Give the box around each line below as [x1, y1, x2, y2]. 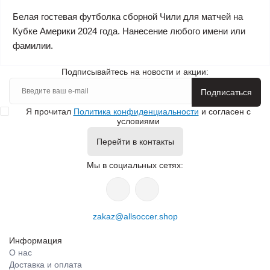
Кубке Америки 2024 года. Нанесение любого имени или [13, 26, 245, 37]
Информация [9, 236, 62, 246]
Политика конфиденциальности [73, 107, 199, 117]
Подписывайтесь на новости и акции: [61, 67, 209, 77]
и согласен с [198, 107, 251, 117]
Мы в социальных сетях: [87, 160, 183, 171]
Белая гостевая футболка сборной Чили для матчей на [13, 11, 243, 22]
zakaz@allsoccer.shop [92, 212, 178, 222]
